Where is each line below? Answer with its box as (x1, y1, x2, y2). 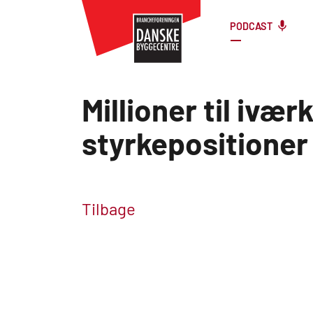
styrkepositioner (82, 124, 308, 162)
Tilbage (82, 198, 136, 219)
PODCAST (230, 20, 273, 33)
